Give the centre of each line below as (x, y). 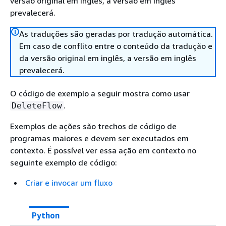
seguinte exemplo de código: (64, 162)
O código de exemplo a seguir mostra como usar (100, 93)
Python (46, 215)
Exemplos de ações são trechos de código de (93, 126)
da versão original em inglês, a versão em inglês (108, 58)
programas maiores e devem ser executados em (99, 138)
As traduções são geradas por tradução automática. (116, 34)
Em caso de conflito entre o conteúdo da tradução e (116, 46)
